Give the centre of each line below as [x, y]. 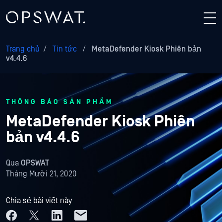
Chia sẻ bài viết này [39, 201]
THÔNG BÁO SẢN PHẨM [59, 102]
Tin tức [65, 49]
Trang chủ [23, 49]
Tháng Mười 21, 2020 [41, 174]
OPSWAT [35, 163]
